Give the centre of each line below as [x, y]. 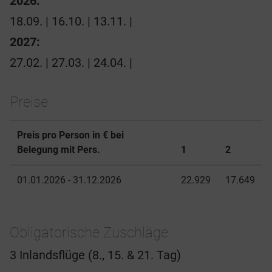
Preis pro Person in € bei [70, 135]
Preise [29, 102]
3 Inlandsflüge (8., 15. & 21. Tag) [95, 255]
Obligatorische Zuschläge [89, 233]
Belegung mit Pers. [59, 150]
